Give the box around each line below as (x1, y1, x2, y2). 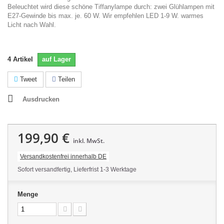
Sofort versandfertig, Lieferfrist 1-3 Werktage (17, 165, 136, 173)
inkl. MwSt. (73, 136, 104, 145)
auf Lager (42, 55, 71, 63)
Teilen (56, 75, 75, 83)
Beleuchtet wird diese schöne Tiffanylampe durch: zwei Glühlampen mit (7, 2, 214, 10)
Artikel (13, 55, 33, 63)
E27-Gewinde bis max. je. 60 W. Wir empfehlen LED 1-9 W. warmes (7, 11, 203, 19)
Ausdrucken (22, 95, 59, 103)
